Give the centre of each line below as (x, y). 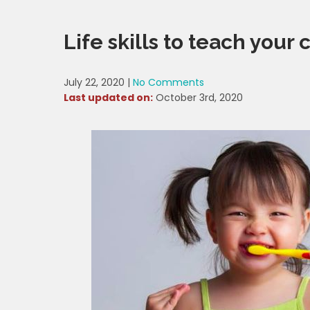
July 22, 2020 (94, 82)
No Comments (168, 82)
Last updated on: (108, 98)
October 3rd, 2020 (198, 98)
